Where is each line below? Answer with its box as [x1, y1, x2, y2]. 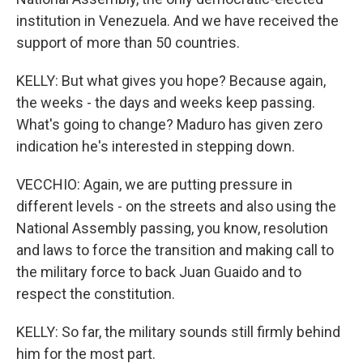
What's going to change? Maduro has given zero [16, 116, 322, 133]
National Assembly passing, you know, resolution [16, 220, 328, 237]
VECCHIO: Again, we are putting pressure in [16, 176, 293, 193]
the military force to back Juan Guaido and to [16, 263, 301, 280]
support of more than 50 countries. [16, 34, 240, 51]
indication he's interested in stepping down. [16, 138, 295, 155]
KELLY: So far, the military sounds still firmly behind [16, 323, 340, 340]
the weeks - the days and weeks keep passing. [16, 94, 315, 111]
